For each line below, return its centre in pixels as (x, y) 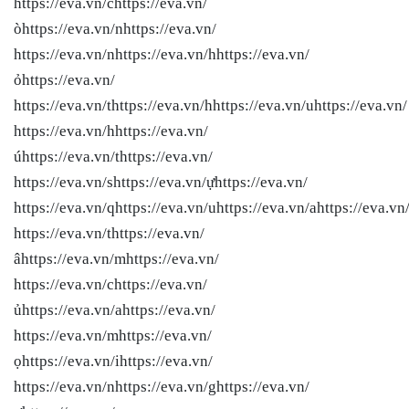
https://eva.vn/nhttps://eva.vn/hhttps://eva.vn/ (162, 54)
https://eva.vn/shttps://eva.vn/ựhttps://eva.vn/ (161, 182)
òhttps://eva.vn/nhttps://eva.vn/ (115, 28)
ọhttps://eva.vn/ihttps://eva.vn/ (113, 361)
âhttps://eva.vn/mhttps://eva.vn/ (116, 258)
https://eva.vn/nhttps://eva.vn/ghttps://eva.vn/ (162, 386)
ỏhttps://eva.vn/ (64, 79)
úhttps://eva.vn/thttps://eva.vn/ (113, 156)
